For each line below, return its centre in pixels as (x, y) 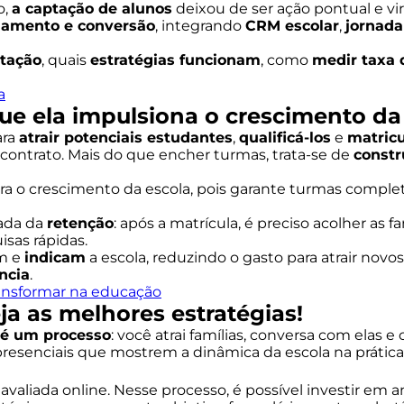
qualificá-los (285, 138)
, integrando (200, 26)
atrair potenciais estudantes (126, 138)
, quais (66, 60)
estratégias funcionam (175, 60)
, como (286, 60)
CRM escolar (292, 26)
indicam (55, 257)
